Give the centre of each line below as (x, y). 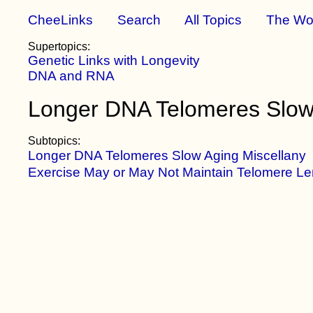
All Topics (213, 20)
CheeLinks (61, 20)
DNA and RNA (72, 76)
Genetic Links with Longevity (114, 60)
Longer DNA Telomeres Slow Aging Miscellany (167, 155)
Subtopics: (54, 141)
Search (139, 20)
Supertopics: (59, 46)
